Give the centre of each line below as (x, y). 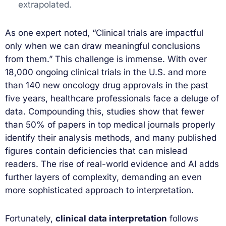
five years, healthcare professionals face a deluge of (112, 98)
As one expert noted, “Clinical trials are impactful (104, 33)
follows (183, 218)
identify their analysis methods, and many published (111, 137)
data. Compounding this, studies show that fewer (105, 111)
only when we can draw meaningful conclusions (103, 46)
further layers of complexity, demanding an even (103, 177)
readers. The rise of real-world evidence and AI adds (112, 164)
